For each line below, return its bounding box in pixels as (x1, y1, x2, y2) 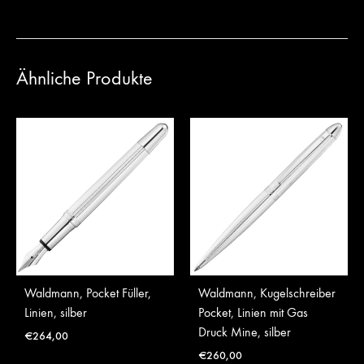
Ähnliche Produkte (16, 67, 153, 89)
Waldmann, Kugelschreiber (198, 285, 336, 301)
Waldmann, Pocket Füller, (24, 285, 151, 301)
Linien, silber (24, 305, 87, 320)
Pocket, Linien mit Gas (198, 305, 308, 320)
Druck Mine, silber (198, 324, 291, 340)
